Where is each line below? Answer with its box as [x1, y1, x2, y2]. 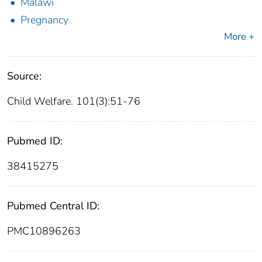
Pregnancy [20, 13, 68, 27]
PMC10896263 [7, 224, 81, 239]
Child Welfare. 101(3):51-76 [7, 94, 140, 109]
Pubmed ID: [7, 134, 63, 149]
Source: [7, 69, 42, 84]
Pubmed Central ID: [7, 199, 99, 213]
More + [224, 30, 254, 44]
